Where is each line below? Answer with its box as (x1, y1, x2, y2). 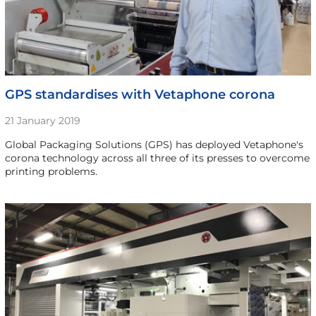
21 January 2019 (4, 114, 80, 127)
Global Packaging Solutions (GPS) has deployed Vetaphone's (4, 138, 303, 151)
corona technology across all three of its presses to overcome (4, 151, 310, 164)
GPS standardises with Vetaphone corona (4, 86, 275, 102)
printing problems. (4, 164, 97, 178)
